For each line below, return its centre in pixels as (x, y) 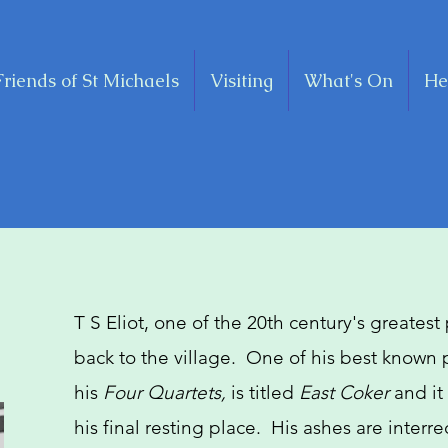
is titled (262, 392)
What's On (348, 80)
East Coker (344, 392)
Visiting (241, 80)
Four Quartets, (164, 392)
